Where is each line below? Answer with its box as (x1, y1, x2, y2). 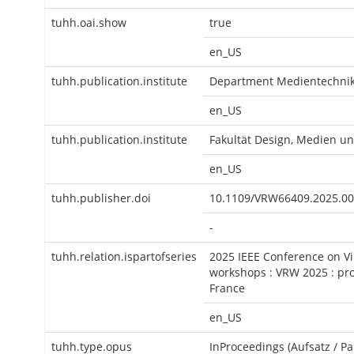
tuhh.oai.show (51, 15, 126, 30)
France (209, 281, 245, 296)
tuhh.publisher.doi (51, 190, 151, 205)
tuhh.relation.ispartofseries (51, 249, 197, 264)
